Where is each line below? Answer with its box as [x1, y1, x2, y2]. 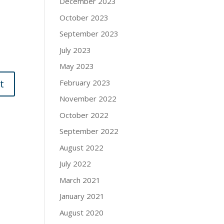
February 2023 [59, 77, 111, 87]
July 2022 [59, 158, 91, 169]
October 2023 [59, 12, 109, 22]
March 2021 [59, 174, 101, 185]
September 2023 [59, 28, 119, 39]
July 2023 [59, 44, 91, 55]
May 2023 [59, 61, 94, 71]
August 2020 [59, 207, 104, 217]
